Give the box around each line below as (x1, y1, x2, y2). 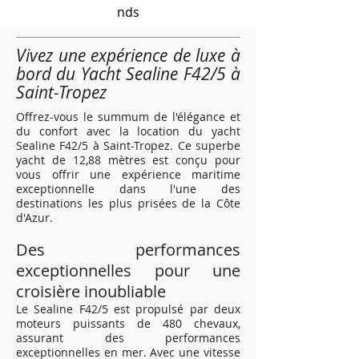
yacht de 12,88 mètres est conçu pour (16, 152, 240, 167)
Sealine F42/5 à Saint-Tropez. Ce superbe (16, 138, 240, 153)
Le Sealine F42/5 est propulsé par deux (16, 301, 240, 317)
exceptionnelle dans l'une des (16, 181, 240, 196)
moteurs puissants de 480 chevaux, (16, 316, 240, 331)
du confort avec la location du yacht (16, 123, 240, 139)
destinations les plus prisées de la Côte (16, 196, 240, 211)
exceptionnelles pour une (16, 260, 240, 281)
